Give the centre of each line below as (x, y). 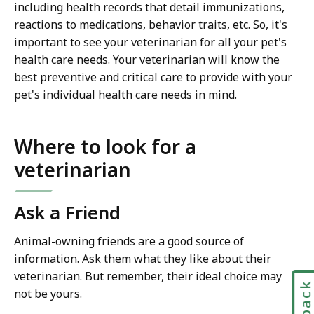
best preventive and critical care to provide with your (153, 77)
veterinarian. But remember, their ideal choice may (148, 277)
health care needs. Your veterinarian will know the (147, 60)
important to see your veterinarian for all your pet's (150, 42)
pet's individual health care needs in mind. (125, 95)
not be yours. (48, 294)
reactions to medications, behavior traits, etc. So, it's (151, 25)
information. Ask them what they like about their (143, 259)
